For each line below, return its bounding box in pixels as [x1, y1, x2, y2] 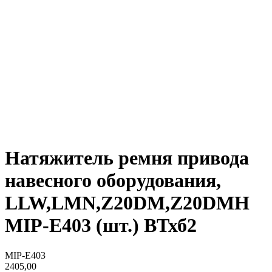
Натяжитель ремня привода [5, 147, 249, 169]
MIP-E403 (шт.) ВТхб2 [5, 214, 197, 237]
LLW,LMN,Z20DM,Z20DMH [5, 192, 250, 214]
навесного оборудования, [5, 169, 221, 192]
